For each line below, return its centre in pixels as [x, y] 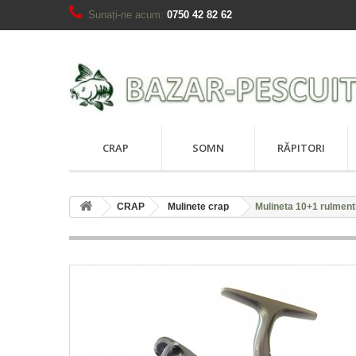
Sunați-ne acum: [128, 15]
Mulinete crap [198, 207]
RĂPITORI [301, 148]
